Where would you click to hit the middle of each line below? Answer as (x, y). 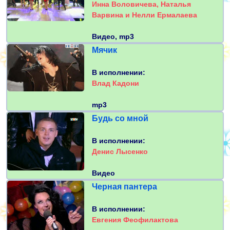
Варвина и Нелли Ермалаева (145, 15)
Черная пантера (124, 187)
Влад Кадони (116, 83)
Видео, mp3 (113, 37)
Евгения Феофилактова (135, 220)
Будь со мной (120, 119)
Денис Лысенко (120, 152)
